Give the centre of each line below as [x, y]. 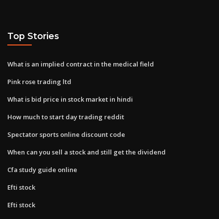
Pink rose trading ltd [39, 81]
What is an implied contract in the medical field [81, 64]
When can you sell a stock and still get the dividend [87, 152]
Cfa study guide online [42, 169]
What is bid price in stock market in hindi [70, 99]
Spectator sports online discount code [66, 134]
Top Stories [33, 36]
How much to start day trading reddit [66, 117]
